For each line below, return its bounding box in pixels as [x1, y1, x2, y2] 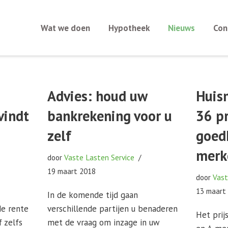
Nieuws [167, 22, 195, 34]
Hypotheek [108, 22, 150, 34]
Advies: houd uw [47, 87, 147, 105]
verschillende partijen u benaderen [47, 203, 178, 214]
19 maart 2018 [47, 166, 96, 176]
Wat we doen [40, 22, 90, 34]
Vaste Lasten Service [64, 152, 134, 162]
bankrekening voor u [47, 106, 172, 125]
